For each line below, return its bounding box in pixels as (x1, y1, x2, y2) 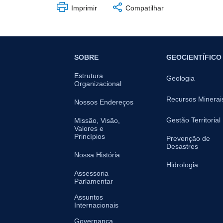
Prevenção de (166, 134, 210, 143)
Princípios (74, 132, 105, 141)
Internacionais (74, 201, 118, 210)
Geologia (166, 74, 195, 83)
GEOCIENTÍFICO (166, 53, 222, 62)
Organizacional (74, 80, 121, 88)
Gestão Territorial (166, 116, 221, 124)
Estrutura (74, 72, 103, 80)
